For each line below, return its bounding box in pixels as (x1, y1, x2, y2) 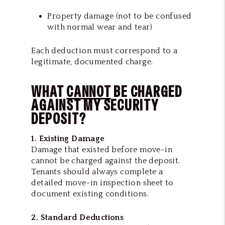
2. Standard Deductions (31, 212, 124, 222)
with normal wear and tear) (47, 22, 153, 32)
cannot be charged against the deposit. (31, 156, 180, 165)
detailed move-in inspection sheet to (31, 178, 174, 187)
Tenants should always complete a (31, 167, 163, 176)
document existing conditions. (31, 189, 149, 198)
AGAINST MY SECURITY (31, 95, 158, 115)
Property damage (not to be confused (47, 11, 192, 21)
